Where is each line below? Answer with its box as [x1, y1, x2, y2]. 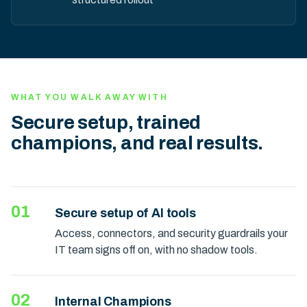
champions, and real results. [11, 132, 264, 153]
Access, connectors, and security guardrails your [55, 228, 288, 239]
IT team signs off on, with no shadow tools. [55, 244, 258, 256]
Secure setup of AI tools [55, 206, 196, 220]
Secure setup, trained [11, 112, 201, 133]
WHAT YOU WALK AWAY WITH [11, 93, 168, 102]
